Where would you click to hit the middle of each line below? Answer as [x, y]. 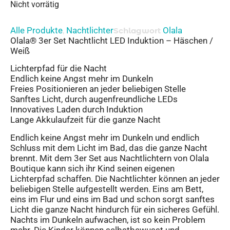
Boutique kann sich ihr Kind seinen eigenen [92, 168]
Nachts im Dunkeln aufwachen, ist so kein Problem [108, 219]
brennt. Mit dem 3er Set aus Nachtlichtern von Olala [110, 158]
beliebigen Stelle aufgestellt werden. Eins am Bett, [107, 189]
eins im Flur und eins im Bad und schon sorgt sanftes [112, 199]
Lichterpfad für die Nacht [59, 69]
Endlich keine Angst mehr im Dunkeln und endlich [105, 137]
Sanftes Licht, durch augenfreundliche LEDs [94, 99]
